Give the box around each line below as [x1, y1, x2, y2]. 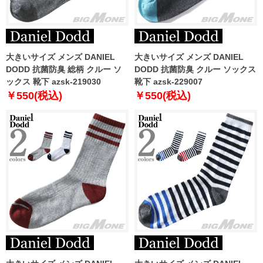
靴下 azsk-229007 [134, 77, 203, 87]
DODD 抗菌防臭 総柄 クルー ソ [6, 65, 122, 75]
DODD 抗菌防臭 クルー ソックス [134, 65, 256, 75]
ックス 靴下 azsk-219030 [6, 77, 101, 87]
